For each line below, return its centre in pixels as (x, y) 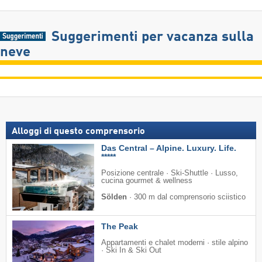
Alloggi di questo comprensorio (78, 132)
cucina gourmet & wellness (147, 181)
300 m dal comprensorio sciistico (190, 197)
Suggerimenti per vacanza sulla (152, 38)
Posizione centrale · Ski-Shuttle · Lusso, (170, 173)
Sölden (114, 197)
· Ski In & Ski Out (131, 251)
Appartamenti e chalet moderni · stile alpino (175, 243)
